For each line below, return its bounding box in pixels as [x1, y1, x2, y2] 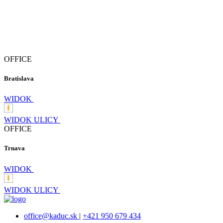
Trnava [4, 144, 25, 152]
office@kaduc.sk [24, 211, 79, 220]
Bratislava [4, 75, 34, 83]
